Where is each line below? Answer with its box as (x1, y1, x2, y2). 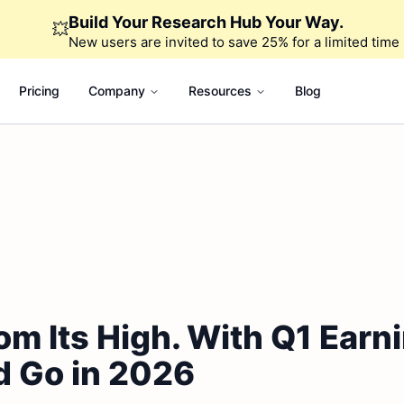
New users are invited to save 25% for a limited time (68, 33, 399, 50)
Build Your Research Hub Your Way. (68, 13, 344, 32)
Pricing (18, 83, 60, 98)
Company (87, 83, 145, 98)
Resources (188, 83, 252, 98)
